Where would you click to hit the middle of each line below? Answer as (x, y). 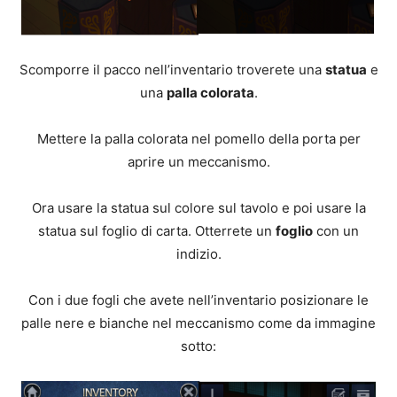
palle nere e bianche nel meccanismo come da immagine (198, 323)
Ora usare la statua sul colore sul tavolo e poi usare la (198, 207)
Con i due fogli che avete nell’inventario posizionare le (198, 300)
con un (336, 230)
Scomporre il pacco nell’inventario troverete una (172, 69)
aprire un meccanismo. (198, 161)
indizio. (198, 253)
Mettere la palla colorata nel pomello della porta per (198, 138)
